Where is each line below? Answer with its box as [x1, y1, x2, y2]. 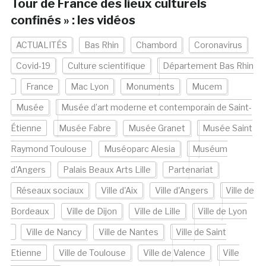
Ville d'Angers [154, 185, 208, 196]
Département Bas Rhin [162, 61, 254, 71]
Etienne [10, 248, 42, 258]
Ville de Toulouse [58, 248, 126, 258]
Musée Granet [128, 123, 185, 134]
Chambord [135, 40, 177, 50]
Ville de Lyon [197, 206, 247, 217]
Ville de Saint [175, 227, 226, 237]
